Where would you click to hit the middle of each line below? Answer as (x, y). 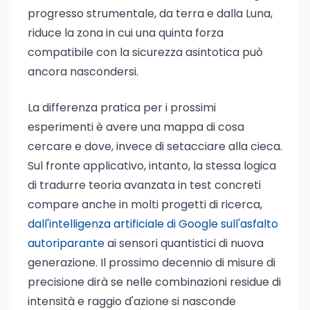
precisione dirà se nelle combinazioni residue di (154, 282)
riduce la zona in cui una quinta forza (126, 33)
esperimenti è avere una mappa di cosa (136, 127)
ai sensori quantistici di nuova (184, 243)
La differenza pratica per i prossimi (122, 108)
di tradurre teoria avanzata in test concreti (144, 185)
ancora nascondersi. (83, 72)
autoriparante (66, 243)
